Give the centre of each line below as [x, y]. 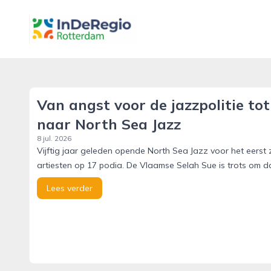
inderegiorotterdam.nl [76, 21]
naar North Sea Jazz [109, 124]
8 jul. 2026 [54, 138]
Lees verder [70, 188]
